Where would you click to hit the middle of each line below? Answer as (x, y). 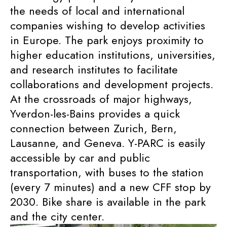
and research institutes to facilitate (94, 69)
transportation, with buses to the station (107, 172)
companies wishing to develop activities (108, 25)
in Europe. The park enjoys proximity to (107, 40)
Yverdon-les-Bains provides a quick (95, 113)
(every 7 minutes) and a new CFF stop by (110, 187)
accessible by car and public (80, 158)
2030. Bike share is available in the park (108, 202)
